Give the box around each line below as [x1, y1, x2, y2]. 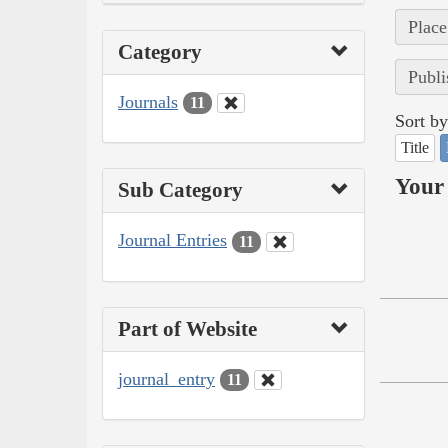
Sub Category [118, 178, 243, 203]
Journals [118, 91, 178, 112]
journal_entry [118, 368, 215, 389]
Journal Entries [118, 230, 227, 251]
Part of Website [118, 316, 257, 341]
